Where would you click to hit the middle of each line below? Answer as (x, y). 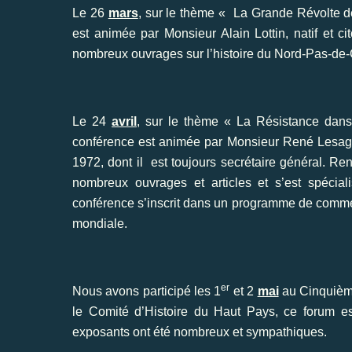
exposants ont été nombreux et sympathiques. (200, 332)
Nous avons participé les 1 (147, 291)
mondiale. (100, 223)
